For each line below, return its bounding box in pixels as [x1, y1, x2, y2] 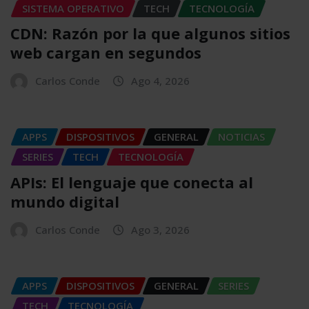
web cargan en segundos [10, 42, 201, 63]
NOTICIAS [218, 130, 265, 144]
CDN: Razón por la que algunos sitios [10, 23, 290, 44]
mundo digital [10, 190, 119, 212]
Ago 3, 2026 [131, 222, 190, 237]
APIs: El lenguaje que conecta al [10, 171, 253, 192]
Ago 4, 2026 [131, 74, 190, 88]
